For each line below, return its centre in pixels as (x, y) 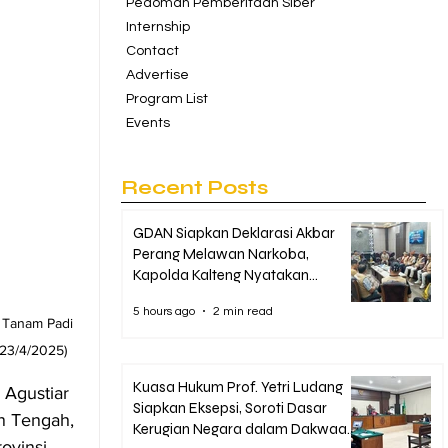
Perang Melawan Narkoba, (221, 254)
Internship (158, 27)
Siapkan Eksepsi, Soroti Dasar (230, 408)
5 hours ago (164, 311)
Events (148, 123)
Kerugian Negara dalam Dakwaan (244, 429)
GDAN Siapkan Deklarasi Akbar (234, 233)
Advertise (157, 75)
